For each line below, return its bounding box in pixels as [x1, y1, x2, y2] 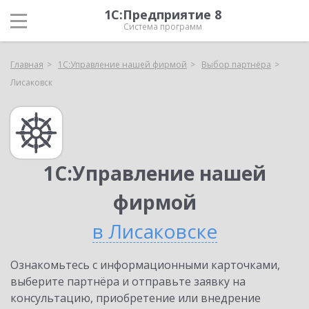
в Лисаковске [92, 218, 217, 244]
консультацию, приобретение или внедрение [10, 290, 261, 306]
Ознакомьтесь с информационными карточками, [10, 257, 280, 272]
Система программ [123, 21, 202, 32]
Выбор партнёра [201, 59, 271, 70]
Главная [10, 59, 43, 70]
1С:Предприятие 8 [104, 6, 221, 23]
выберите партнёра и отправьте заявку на [10, 274, 246, 289]
